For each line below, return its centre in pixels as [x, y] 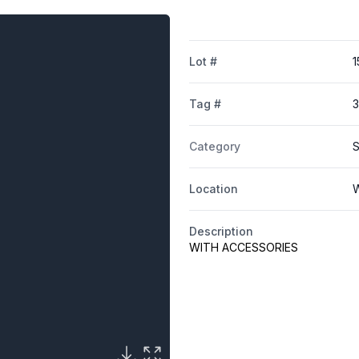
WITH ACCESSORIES [243, 248]
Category [214, 147]
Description [221, 232]
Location [213, 189]
